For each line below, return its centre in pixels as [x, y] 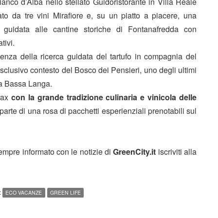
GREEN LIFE [65, 192]
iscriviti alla [176, 151]
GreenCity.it [135, 151]
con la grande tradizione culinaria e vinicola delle [104, 97]
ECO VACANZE [24, 192]
